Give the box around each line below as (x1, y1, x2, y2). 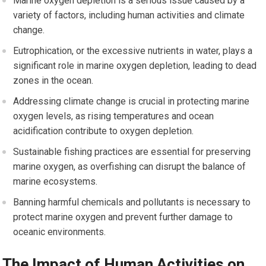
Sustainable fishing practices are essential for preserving (13, 146, 251, 158)
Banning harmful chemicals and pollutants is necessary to (13, 197, 251, 208)
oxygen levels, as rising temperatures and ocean (13, 110, 214, 122)
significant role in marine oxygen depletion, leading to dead (13, 60, 257, 72)
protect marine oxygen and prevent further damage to (13, 211, 233, 223)
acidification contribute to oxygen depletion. (13, 125, 194, 137)
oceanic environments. (13, 226, 106, 238)
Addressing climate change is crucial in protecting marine (13, 96, 250, 107)
